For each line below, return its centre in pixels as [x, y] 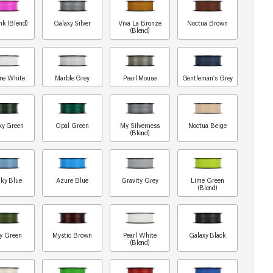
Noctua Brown [207, 23]
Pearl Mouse [140, 78]
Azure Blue [72, 180]
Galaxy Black [207, 235]
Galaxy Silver [72, 23]
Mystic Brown [72, 235]
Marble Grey [72, 78]
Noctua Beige [207, 125]
